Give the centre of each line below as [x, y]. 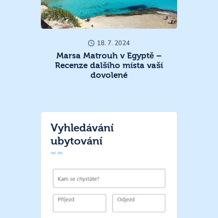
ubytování [77, 141]
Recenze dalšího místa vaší [109, 66]
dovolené [109, 75]
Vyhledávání [82, 128]
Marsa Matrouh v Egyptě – [109, 56]
